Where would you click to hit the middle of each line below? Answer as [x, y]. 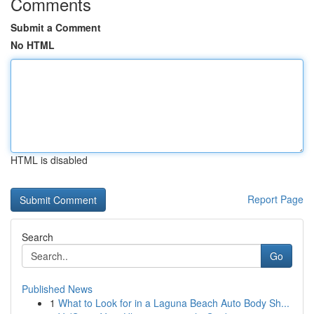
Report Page [275, 199]
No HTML [33, 45]
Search [37, 237]
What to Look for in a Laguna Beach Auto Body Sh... [174, 303]
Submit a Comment [56, 27]
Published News [57, 289]
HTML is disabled [49, 160]
